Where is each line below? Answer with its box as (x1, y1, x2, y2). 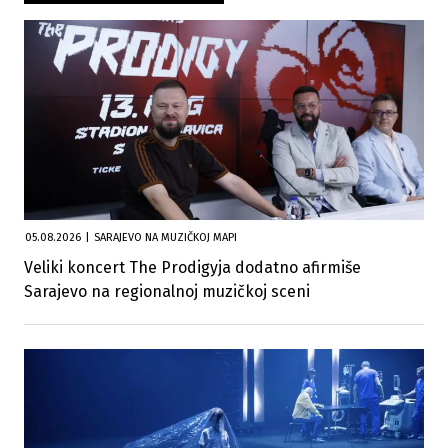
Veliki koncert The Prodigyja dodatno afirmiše (24, 258, 361, 277)
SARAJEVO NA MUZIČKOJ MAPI (94, 231, 237, 244)
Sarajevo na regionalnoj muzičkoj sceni (24, 282, 310, 301)
